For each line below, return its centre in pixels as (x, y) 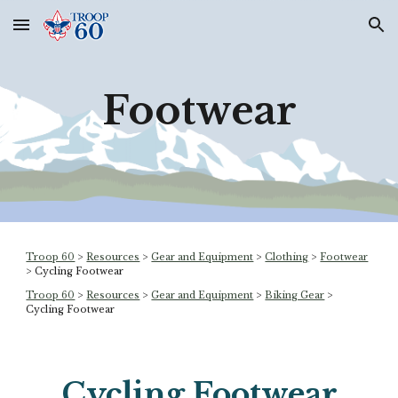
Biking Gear (295, 295)
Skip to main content (77, 33)
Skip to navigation (328, 33)
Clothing (287, 257)
